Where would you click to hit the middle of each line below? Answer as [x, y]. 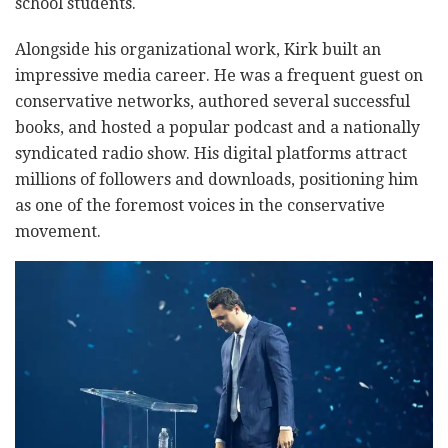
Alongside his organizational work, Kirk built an [198, 50]
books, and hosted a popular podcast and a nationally [217, 128]
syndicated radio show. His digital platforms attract [211, 154]
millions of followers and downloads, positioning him [216, 180]
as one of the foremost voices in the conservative [200, 206]
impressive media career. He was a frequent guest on [219, 76]
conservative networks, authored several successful [212, 102]
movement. [58, 232]
